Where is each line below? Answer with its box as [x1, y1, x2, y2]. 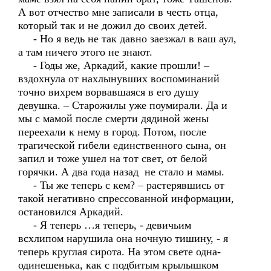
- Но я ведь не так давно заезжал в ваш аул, [18, 33, 237, 45]
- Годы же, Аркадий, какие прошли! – [18, 59, 209, 71]
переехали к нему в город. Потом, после [18, 126, 206, 138]
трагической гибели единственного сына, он [18, 139, 226, 151]
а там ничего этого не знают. [18, 46, 152, 58]
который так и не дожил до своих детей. [18, 19, 207, 31]
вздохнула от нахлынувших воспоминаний [18, 73, 220, 85]
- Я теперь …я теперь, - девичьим [18, 219, 191, 231]
